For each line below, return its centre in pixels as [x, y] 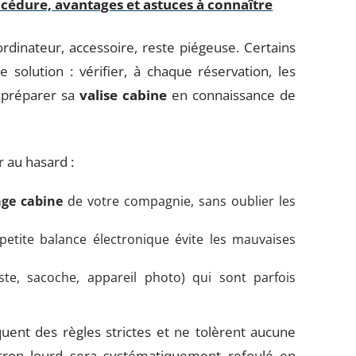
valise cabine [124, 95]
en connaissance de [232, 95]
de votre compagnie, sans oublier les [180, 201]
